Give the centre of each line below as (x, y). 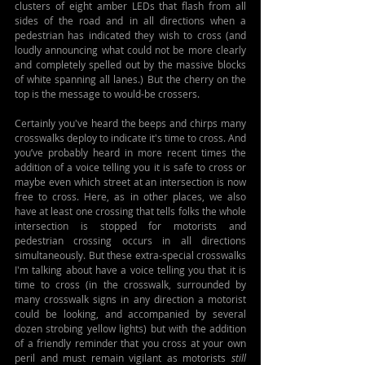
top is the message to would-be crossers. (107, 94)
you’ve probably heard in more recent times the (130, 152)
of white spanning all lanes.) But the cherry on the (130, 79)
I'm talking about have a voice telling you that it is (130, 270)
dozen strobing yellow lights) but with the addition (130, 328)
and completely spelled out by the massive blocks (130, 64)
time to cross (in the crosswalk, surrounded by (130, 284)
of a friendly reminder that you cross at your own (130, 343)
